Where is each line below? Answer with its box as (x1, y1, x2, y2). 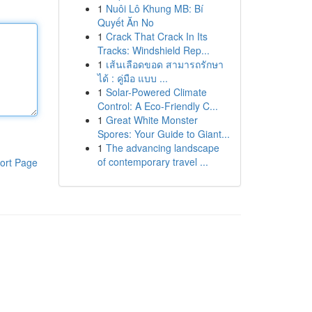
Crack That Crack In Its (105, 29, 208, 43)
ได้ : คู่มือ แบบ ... (97, 71, 168, 85)
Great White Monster (105, 113, 198, 127)
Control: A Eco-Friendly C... (97, 99, 218, 113)
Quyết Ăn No (97, 15, 154, 29)
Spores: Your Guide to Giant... (97, 127, 230, 141)
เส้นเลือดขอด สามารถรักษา (105, 57, 224, 71)
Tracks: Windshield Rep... (97, 43, 210, 57)
